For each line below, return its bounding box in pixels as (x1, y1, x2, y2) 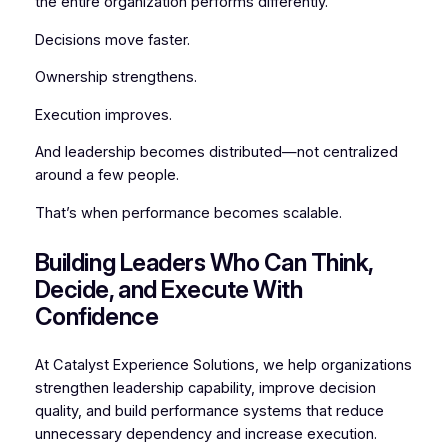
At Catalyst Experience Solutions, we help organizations (34, 356, 412, 374)
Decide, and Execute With (34, 274, 303, 304)
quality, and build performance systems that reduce (34, 402, 384, 420)
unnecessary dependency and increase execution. (34, 425, 377, 443)
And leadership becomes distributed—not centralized (34, 143, 398, 162)
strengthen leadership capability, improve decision (34, 379, 376, 397)
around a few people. (34, 166, 179, 185)
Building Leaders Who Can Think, (34, 247, 373, 277)
